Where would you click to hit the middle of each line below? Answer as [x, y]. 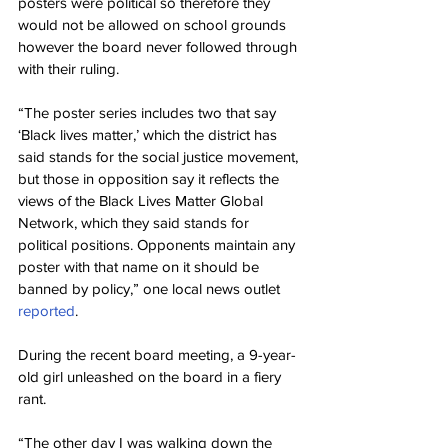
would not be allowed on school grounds [154, 24]
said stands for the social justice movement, [160, 156]
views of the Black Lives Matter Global [142, 200]
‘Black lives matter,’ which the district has [149, 134]
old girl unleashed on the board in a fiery [151, 376]
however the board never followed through [159, 46]
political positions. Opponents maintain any [158, 244]
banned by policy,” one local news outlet [151, 288]
